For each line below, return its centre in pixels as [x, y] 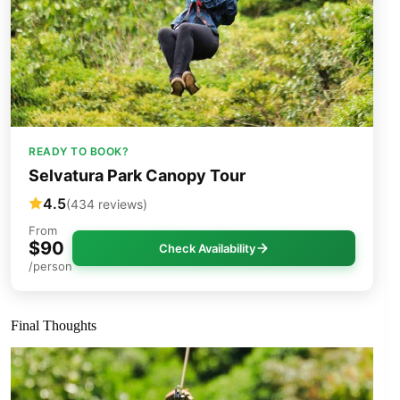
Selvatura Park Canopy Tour [137, 176]
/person [50, 267]
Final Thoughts [54, 326]
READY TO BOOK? [79, 152]
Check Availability [207, 249]
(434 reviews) [107, 204]
